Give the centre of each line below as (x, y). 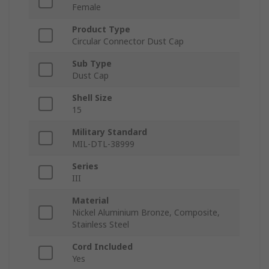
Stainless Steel (101, 225)
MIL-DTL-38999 (103, 144)
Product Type (101, 29)
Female (86, 7)
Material (90, 201)
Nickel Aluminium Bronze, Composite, (146, 213)
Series (85, 166)
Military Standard (110, 132)
